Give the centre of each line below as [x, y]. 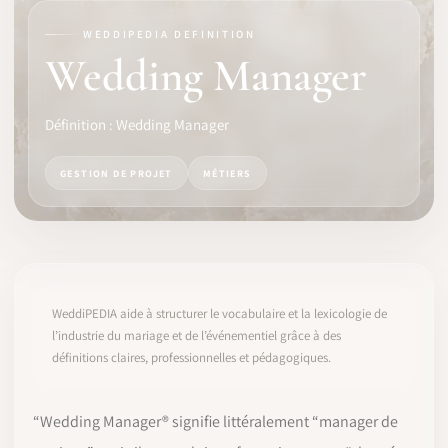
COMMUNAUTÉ [67, 136]
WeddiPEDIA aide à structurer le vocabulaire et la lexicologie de [219, 313]
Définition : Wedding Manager [137, 124]
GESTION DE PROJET [116, 173]
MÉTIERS [227, 173]
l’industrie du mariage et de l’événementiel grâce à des [196, 335]
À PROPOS [54, 286]
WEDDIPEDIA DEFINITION [169, 34]
